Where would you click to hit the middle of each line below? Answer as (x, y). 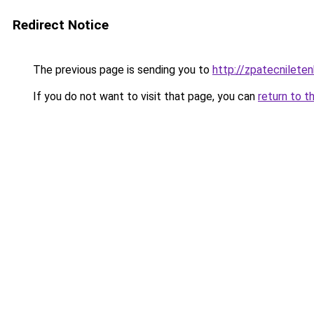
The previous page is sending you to (121, 70)
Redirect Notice (61, 25)
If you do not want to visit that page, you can (144, 96)
